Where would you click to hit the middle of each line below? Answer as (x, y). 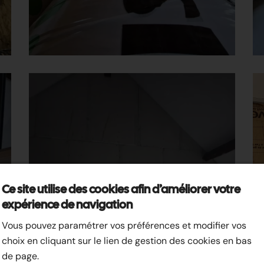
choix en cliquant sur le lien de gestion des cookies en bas (126, 241)
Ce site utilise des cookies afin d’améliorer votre (121, 189)
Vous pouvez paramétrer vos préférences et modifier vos (124, 225)
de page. (20, 256)
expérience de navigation (67, 204)
